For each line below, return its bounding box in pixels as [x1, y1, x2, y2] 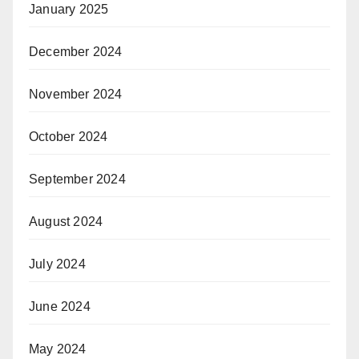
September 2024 [29, 171, 126, 186]
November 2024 [29, 87, 123, 101]
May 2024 [29, 341, 87, 356]
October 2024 [29, 129, 108, 143]
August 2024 [29, 214, 103, 228]
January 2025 [29, 2, 109, 16]
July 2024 [29, 256, 86, 271]
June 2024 [29, 299, 91, 313]
